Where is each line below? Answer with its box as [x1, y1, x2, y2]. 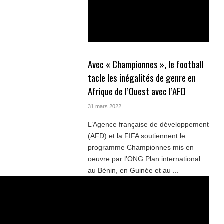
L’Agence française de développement [87, 120, 209, 128]
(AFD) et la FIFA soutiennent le [87, 131, 185, 140]
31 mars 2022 [87, 103, 121, 110]
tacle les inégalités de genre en [87, 71, 196, 85]
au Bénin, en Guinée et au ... [87, 166, 179, 174]
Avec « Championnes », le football [87, 57, 204, 71]
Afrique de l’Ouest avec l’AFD [87, 84, 186, 98]
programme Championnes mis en [87, 143, 194, 151]
